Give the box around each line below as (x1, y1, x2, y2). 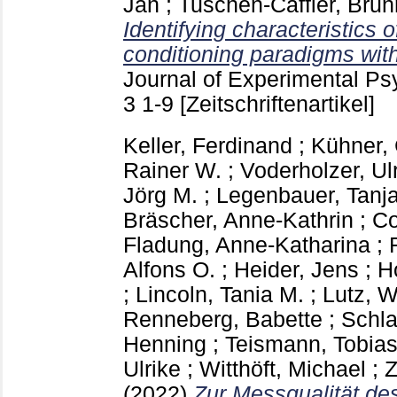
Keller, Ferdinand (123, 133, 292, 158)
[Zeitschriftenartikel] (180, 92, 375, 117)
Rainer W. (123, 158, 222, 183)
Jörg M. (123, 183, 198, 207)
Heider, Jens (234, 257, 359, 282)
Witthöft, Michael (199, 356, 366, 381)
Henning (123, 331, 206, 356)
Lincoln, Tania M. (136, 282, 304, 307)
